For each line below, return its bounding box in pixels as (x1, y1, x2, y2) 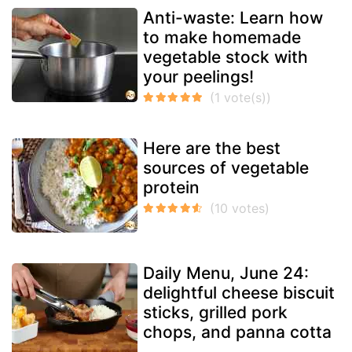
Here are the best (143, 138, 280, 159)
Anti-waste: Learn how (143, 8, 323, 28)
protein (143, 178, 200, 198)
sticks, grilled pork (143, 302, 288, 323)
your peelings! (143, 67, 254, 87)
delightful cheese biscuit (143, 283, 335, 303)
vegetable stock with (143, 47, 308, 68)
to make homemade (143, 27, 301, 48)
